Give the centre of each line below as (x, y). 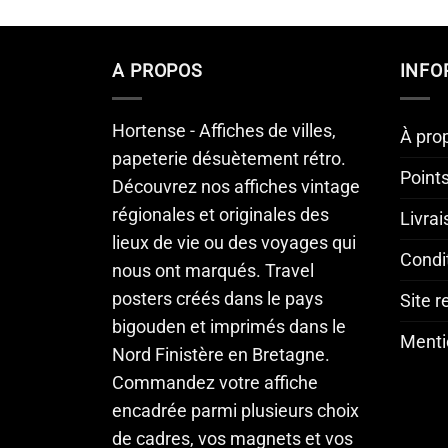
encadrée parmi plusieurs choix (235, 411)
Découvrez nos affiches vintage (236, 187)
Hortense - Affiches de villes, (224, 131)
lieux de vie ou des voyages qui (234, 243)
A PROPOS (158, 71)
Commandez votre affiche (215, 383)
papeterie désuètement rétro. (229, 159)
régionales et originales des (220, 215)
